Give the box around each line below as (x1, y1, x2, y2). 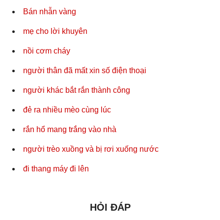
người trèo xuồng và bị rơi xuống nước (23, 145, 159, 154)
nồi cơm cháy (23, 47, 70, 55)
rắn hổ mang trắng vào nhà (23, 125, 116, 134)
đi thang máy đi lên (23, 165, 89, 173)
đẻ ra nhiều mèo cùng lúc (23, 106, 111, 114)
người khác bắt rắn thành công (23, 86, 130, 95)
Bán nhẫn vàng (23, 7, 76, 16)
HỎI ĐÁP (89, 202, 131, 213)
